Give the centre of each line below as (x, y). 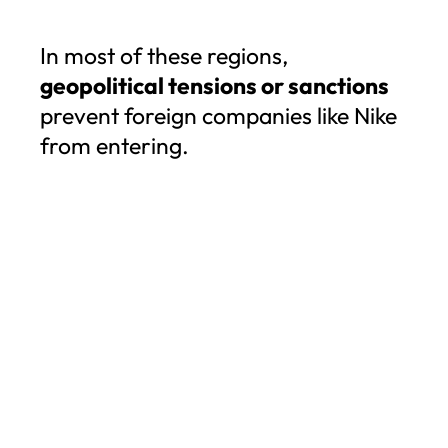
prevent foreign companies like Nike (218, 115)
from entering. (114, 145)
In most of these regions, (164, 55)
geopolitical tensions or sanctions (214, 85)
